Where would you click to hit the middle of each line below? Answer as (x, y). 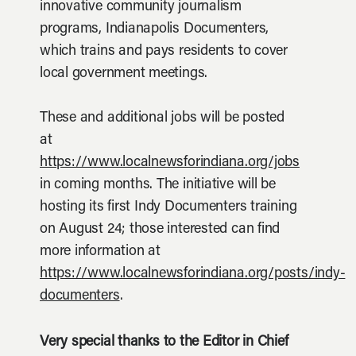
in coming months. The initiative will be (158, 185)
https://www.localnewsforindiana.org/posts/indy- (193, 274)
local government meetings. (124, 74)
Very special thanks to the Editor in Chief (164, 342)
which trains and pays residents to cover (164, 52)
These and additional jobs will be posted (162, 118)
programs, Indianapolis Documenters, (155, 29)
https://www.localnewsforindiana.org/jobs (170, 163)
